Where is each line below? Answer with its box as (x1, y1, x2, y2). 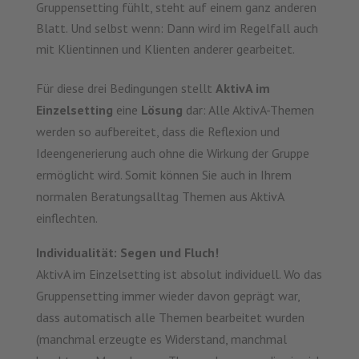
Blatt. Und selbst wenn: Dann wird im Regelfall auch (35, 20, 318, 37)
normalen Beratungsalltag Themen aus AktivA (35, 188, 284, 205)
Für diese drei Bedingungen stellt (35, 80, 216, 97)
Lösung (140, 102, 186, 119)
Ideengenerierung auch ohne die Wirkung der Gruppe (35, 145, 309, 162)
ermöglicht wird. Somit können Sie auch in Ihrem (35, 167, 292, 184)
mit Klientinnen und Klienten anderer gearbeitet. (35, 41, 295, 58)
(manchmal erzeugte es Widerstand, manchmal (35, 331, 287, 348)
